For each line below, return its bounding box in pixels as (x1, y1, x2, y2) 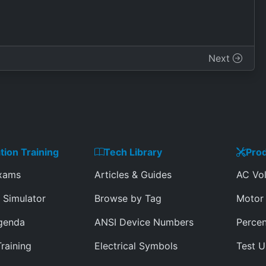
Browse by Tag (94, 192, 161, 204)
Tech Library (104, 146, 162, 158)
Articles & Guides (94, 169, 172, 180)
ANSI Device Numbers (94, 216, 194, 228)
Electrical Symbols (94, 240, 178, 252)
